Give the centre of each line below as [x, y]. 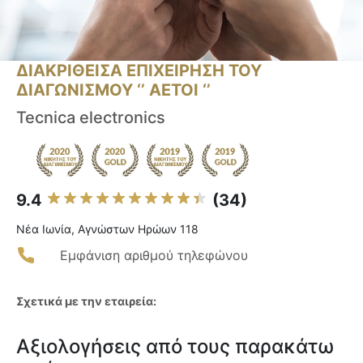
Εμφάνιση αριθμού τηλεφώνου [154, 256]
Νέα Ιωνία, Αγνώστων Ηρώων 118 [107, 229]
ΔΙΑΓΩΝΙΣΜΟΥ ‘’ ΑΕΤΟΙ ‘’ [113, 90]
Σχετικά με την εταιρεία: [86, 301]
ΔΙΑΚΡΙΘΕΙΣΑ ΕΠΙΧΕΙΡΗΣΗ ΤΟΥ [139, 71]
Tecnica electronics [91, 118]
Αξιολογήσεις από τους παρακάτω [175, 347]
